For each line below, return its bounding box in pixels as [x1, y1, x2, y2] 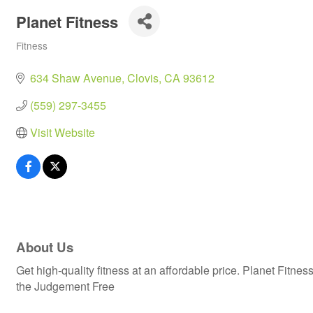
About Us [16, 238, 73, 257]
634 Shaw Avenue [30, 70, 122, 86]
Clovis [127, 70, 159, 86]
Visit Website [30, 124, 95, 140]
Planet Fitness [16, 10, 118, 33]
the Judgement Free [16, 278, 115, 295]
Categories [15, 48, 62, 61]
